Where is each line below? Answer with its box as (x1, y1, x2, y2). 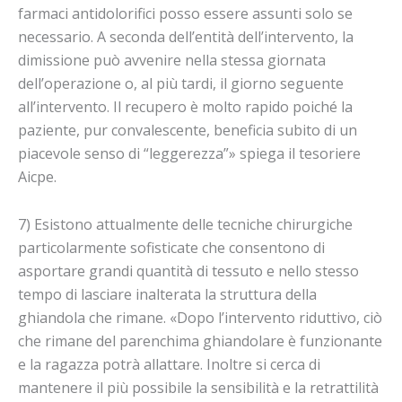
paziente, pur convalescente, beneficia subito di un (18, 120, 357, 141)
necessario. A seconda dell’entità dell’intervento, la (18, 27, 354, 48)
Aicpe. (18, 167, 57, 188)
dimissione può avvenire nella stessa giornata (18, 50, 326, 71)
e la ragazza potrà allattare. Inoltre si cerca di (18, 354, 320, 375)
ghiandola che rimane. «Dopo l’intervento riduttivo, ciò (18, 308, 382, 328)
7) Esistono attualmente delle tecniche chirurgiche (18, 214, 353, 235)
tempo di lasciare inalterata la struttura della (18, 284, 317, 305)
